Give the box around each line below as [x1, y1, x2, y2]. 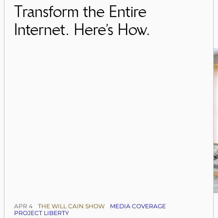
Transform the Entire [14, 2, 147, 21]
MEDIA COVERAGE [110, 202, 166, 210]
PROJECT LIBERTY [14, 209, 70, 217]
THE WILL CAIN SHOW [38, 202, 105, 210]
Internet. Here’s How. [14, 20, 151, 39]
